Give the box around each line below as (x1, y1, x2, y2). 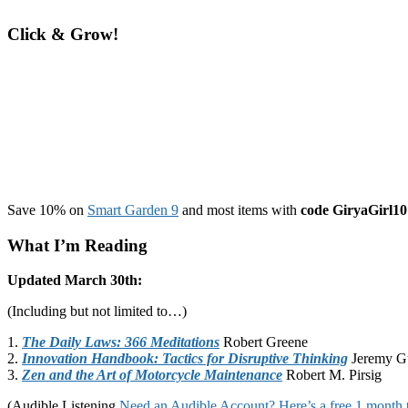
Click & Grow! (7, 25, 118, 45)
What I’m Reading (7, 235, 148, 255)
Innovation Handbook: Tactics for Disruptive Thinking (22, 351, 348, 367)
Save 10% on (7, 201, 87, 218)
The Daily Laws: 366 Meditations (22, 334, 219, 351)
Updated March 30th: (7, 272, 142, 289)
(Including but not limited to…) (7, 303, 187, 320)
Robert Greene (219, 334, 308, 351)
